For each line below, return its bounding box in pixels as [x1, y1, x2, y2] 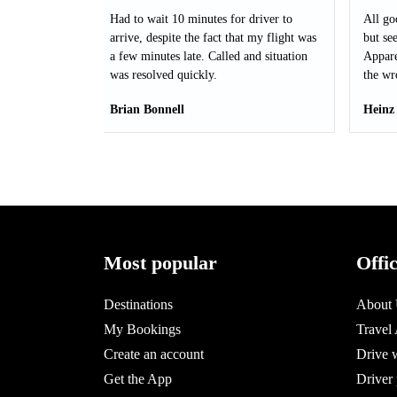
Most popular [104, 252, 217, 274]
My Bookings [104, 322, 181, 337]
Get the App [104, 371, 172, 386]
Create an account [104, 346, 204, 362]
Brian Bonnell [110, 103, 184, 116]
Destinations [104, 297, 173, 312]
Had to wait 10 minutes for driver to [110, 12, 292, 26]
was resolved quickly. [110, 68, 217, 82]
